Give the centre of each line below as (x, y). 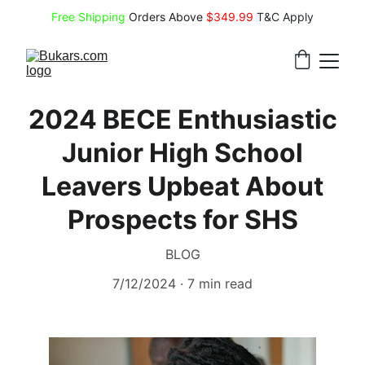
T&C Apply (285, 16)
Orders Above (166, 16)
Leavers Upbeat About (182, 186)
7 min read (220, 284)
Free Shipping (88, 16)
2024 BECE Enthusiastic (182, 119)
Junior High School (182, 153)
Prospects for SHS (182, 220)
